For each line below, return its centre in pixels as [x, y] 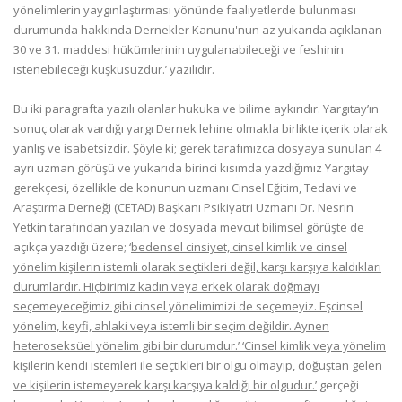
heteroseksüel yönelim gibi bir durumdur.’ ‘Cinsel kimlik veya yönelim [200, 345]
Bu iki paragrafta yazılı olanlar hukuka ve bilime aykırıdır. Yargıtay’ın [196, 109]
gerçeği [338, 385]
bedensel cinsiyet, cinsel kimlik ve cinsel [239, 247]
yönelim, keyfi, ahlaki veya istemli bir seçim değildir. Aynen [171, 326]
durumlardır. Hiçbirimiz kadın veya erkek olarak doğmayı [166, 286]
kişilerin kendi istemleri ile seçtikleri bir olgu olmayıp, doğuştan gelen [198, 365]
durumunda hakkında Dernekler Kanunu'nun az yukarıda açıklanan [198, 30]
